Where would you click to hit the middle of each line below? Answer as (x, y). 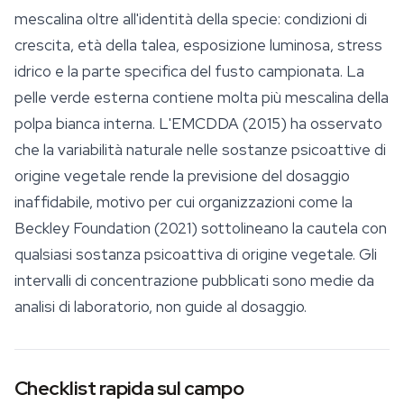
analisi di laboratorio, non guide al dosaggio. (161, 307)
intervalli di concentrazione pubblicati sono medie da (194, 281)
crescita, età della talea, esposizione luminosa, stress (198, 46)
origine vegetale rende (94, 176)
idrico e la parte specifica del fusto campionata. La (189, 72)
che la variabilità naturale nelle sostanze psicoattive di (200, 150)
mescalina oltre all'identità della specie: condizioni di (191, 19)
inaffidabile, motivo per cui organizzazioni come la (184, 202)
